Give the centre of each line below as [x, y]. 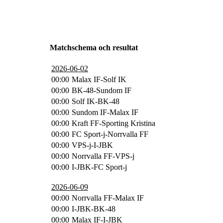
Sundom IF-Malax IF [105, 112]
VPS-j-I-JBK [92, 145]
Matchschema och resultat [94, 47]
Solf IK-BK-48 [96, 101]
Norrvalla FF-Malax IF [108, 198]
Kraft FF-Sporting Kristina [113, 123]
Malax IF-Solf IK [99, 79]
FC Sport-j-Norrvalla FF [110, 134]
